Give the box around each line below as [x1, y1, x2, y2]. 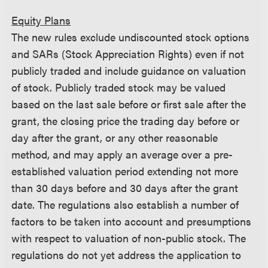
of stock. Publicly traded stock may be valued [11, 80, 226, 95]
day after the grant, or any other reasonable [11, 130, 218, 145]
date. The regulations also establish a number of [11, 197, 239, 212]
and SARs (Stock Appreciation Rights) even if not [11, 46, 245, 61]
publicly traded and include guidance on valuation [11, 63, 246, 78]
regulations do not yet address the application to [11, 247, 242, 262]
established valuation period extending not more [11, 163, 239, 178]
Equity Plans [11, 13, 71, 28]
